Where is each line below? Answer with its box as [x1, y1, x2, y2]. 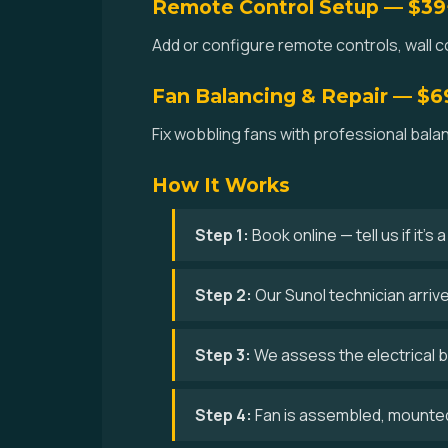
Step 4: [195, 404, 252, 426]
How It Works [152, 173, 290, 197]
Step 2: [195, 284, 252, 306]
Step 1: [195, 224, 249, 246]
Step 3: [195, 344, 251, 366]
